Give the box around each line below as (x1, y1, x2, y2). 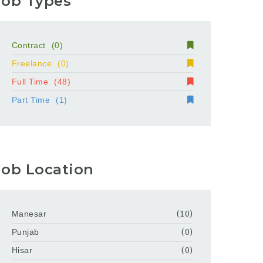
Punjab (11, 227, 39, 237)
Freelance (11, 58, 52, 68)
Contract (11, 40, 46, 50)
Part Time (11, 95, 50, 104)
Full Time (11, 76, 49, 86)
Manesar (11, 209, 47, 218)
